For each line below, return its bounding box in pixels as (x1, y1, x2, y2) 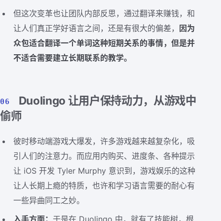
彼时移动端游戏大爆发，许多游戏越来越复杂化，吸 (13, 136, 195, 146)
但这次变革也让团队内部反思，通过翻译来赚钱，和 (13, 8, 195, 18)
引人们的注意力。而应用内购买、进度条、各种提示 (13, 150, 195, 161)
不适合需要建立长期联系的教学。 (13, 52, 132, 63)
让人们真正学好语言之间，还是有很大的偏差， (13, 23, 180, 33)
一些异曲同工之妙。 (13, 195, 85, 205)
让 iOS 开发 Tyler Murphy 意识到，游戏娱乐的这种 (13, 165, 196, 176)
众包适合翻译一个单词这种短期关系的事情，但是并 (13, 37, 195, 48)
